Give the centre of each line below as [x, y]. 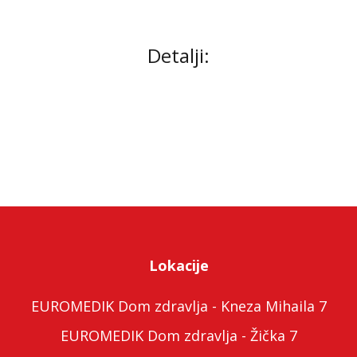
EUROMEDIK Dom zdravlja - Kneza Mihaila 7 [178, 306]
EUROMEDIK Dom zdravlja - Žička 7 [178, 336]
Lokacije [178, 265]
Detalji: [178, 55]
